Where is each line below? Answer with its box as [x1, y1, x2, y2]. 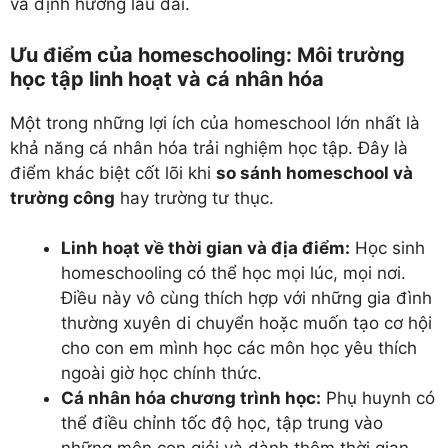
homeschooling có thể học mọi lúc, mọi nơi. [61, 263, 406, 284]
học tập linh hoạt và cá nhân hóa [10, 66, 324, 91]
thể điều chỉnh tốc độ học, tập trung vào [61, 413, 383, 434]
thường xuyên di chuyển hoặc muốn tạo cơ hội [61, 313, 432, 334]
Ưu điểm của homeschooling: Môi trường [10, 42, 405, 67]
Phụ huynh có [321, 388, 435, 409]
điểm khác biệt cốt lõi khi [10, 162, 216, 183]
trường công [10, 187, 115, 208]
